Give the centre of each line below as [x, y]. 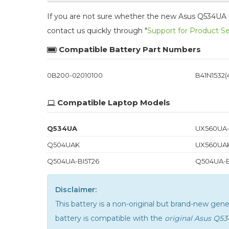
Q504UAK [63, 144]
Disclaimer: [76, 189]
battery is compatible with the [110, 218]
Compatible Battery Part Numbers [130, 49]
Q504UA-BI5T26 [73, 161]
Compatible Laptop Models [114, 102]
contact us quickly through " [97, 30]
